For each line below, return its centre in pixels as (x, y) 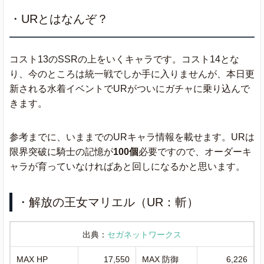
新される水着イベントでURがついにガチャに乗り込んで (130, 88)
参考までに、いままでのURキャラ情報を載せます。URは (132, 137)
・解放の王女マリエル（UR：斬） (108, 202)
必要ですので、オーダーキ (195, 151)
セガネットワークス (144, 234)
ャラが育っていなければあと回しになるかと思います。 (127, 166)
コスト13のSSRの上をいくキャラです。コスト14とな (124, 59)
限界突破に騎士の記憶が (61, 151)
